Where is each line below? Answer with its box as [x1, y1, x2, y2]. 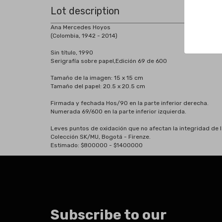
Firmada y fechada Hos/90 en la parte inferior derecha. [51, 100, 209, 107]
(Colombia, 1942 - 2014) [51, 32, 117, 39]
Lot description [51, 5, 119, 17]
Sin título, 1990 [51, 49, 93, 56]
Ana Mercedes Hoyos [51, 24, 111, 31]
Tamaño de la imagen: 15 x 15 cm [51, 74, 143, 81]
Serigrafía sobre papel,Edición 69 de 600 [51, 57, 167, 64]
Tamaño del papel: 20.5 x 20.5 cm [51, 83, 145, 90]
